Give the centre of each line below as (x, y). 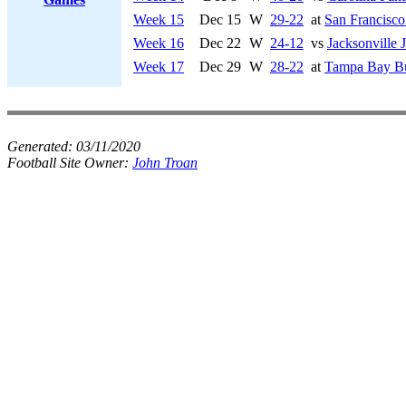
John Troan (165, 163)
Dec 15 (220, 19)
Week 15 (159, 19)
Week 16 (159, 43)
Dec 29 (220, 67)
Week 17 (159, 67)
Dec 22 (220, 43)
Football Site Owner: (70, 163)
